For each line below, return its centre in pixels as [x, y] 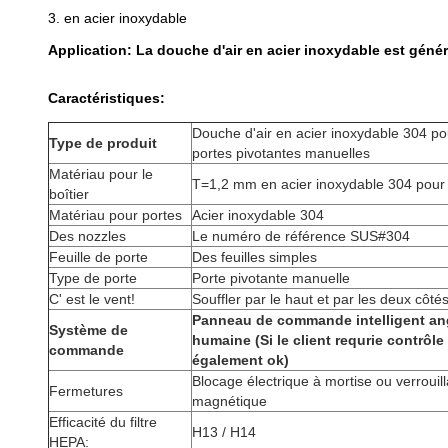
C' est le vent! [92, 299]
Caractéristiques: [106, 98]
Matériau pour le [101, 174]
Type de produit [103, 143]
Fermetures [86, 391]
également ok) [240, 360]
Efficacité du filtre [103, 422]
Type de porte [93, 278]
